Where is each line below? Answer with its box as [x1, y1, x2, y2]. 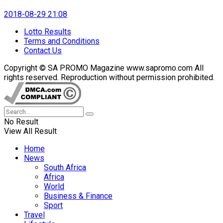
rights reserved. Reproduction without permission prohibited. [4, 72, 215, 82]
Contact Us [24, 45, 62, 55]
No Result [4, 116, 38, 126]
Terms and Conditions [24, 36, 100, 46]
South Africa [44, 162, 86, 172]
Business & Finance [44, 191, 112, 201]
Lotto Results [24, 26, 71, 36]
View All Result [4, 126, 57, 136]
